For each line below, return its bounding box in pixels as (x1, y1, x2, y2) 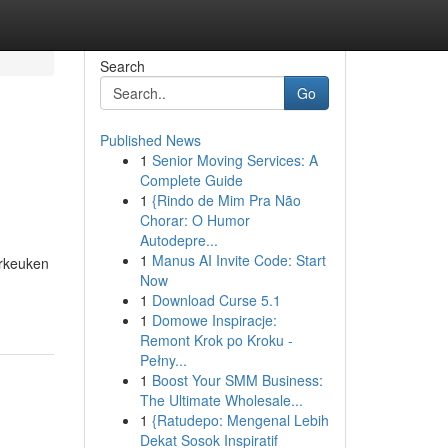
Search (99, 56, 145, 76)
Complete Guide (139, 170, 243, 190)
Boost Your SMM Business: (151, 370, 323, 390)
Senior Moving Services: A (151, 150, 318, 170)
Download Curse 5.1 (151, 290, 281, 310)
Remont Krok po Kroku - (139, 330, 293, 350)
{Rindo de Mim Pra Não (151, 190, 301, 210)
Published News (99, 130, 201, 150)
